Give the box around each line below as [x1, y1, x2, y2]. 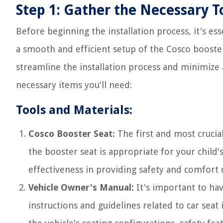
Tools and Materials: [16, 103, 132, 117]
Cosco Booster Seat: [28, 128, 115, 139]
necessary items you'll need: [16, 80, 132, 90]
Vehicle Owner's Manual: [28, 182, 134, 193]
